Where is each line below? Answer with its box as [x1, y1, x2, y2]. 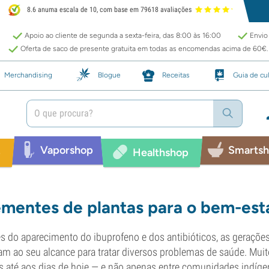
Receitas [162, 70, 190, 79]
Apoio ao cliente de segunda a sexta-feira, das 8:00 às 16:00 [25, 31, 221, 40]
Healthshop [132, 145, 189, 159]
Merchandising [4, 70, 52, 79]
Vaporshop [40, 143, 93, 157]
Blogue [98, 70, 121, 79]
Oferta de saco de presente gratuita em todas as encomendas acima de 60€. [20, 44, 268, 53]
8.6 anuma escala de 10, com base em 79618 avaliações [25, 5, 192, 14]
